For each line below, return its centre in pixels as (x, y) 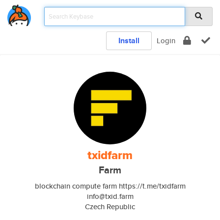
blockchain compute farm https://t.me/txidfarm (110, 186)
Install (129, 41)
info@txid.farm (110, 196)
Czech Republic (110, 206)
